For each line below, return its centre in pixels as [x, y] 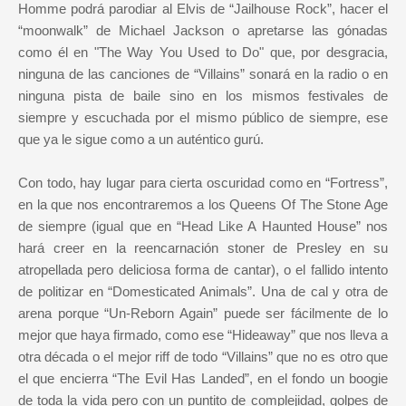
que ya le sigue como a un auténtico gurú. [141, 140]
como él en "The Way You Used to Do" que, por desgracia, [203, 53]
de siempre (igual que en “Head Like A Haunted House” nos [203, 227]
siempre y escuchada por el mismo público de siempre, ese [203, 118]
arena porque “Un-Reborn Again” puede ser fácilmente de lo [203, 314]
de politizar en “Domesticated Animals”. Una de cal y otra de [203, 292]
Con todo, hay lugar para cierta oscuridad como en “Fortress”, [203, 183]
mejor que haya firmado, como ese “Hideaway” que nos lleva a [203, 335]
